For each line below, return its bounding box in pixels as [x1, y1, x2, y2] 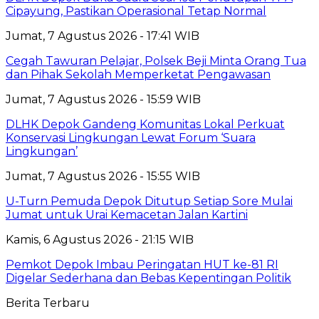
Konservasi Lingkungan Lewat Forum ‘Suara [6, 130, 256, 145]
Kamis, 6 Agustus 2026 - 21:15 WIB [6, 232, 194, 246]
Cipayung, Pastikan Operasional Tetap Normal [6, 4, 266, 18]
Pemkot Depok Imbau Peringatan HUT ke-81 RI [6, 257, 278, 271]
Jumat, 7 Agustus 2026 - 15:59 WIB [6, 92, 201, 106]
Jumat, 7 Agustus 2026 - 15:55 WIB [6, 169, 200, 183]
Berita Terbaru [6, 296, 90, 310]
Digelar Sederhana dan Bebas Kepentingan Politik [6, 271, 291, 285]
